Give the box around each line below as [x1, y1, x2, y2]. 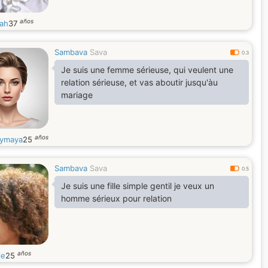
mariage [61, 90, 93, 100]
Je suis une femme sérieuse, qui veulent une [61, 65, 233, 75]
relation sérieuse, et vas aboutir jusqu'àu [61, 77, 218, 87]
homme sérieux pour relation [61, 193, 172, 203]
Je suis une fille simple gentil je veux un [61, 181, 214, 191]
